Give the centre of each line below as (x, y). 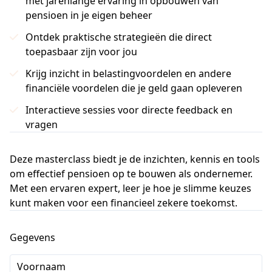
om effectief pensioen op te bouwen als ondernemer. (131, 174)
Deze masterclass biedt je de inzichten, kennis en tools (135, 159)
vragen (42, 124)
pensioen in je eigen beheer (89, 15)
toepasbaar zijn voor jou (81, 52)
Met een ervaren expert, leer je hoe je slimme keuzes (131, 188)
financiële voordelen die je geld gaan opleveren (134, 88)
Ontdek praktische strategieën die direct (119, 37)
